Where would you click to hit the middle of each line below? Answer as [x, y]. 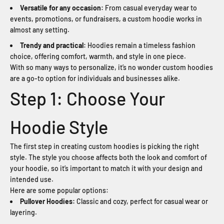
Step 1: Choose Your [87, 98]
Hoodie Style [59, 126]
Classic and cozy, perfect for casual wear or [141, 201]
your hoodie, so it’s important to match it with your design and [106, 168]
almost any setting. [40, 30]
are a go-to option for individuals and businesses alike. [95, 78]
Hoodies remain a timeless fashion [141, 45]
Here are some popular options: [59, 190]
